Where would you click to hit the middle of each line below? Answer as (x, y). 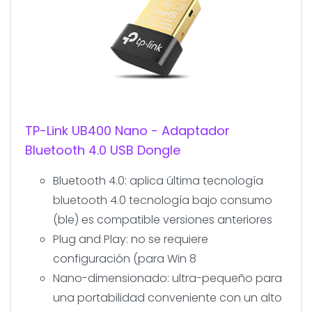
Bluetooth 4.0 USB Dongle (103, 150)
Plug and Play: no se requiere (131, 239)
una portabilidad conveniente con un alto (167, 297)
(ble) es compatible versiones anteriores (163, 219)
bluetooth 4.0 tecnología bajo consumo (163, 200)
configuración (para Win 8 (125, 258)
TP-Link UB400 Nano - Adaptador (127, 130)
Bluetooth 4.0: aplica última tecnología (158, 180)
